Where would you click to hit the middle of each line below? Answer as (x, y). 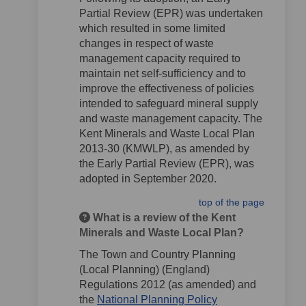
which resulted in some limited (152, 28)
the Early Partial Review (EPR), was (167, 164)
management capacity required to (160, 58)
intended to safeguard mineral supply (169, 103)
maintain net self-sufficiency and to (163, 73)
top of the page (232, 202)
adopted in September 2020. (149, 179)
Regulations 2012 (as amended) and (168, 284)
